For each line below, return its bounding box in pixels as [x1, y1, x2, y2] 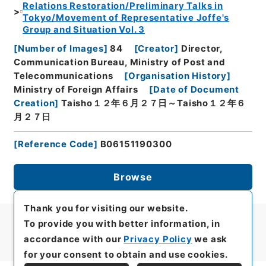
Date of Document [153, 84, 240, 96]
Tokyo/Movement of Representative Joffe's [23, 12, 230, 23]
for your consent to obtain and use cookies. [24, 249, 228, 260]
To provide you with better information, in [24, 218, 220, 229]
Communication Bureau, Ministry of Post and [13, 57, 225, 68]
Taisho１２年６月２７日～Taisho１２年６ [61, 98, 246, 109]
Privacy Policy [123, 233, 192, 245]
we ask [192, 233, 228, 245]
